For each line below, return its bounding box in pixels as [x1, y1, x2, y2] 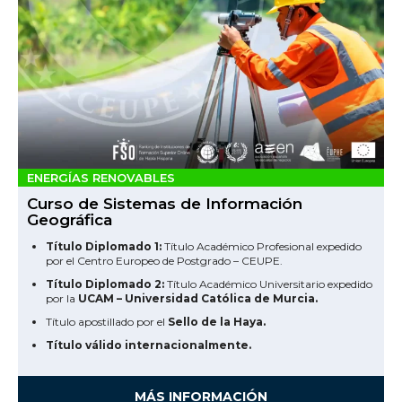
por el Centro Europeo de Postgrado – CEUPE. [46, 254, 283, 268]
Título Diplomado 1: [46, 240, 162, 254]
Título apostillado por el [46, 315, 168, 329]
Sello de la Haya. [168, 315, 266, 329]
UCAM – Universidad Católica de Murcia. [78, 292, 318, 306]
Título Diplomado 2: [46, 277, 164, 292]
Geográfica [27, 211, 112, 230]
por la [46, 292, 78, 306]
